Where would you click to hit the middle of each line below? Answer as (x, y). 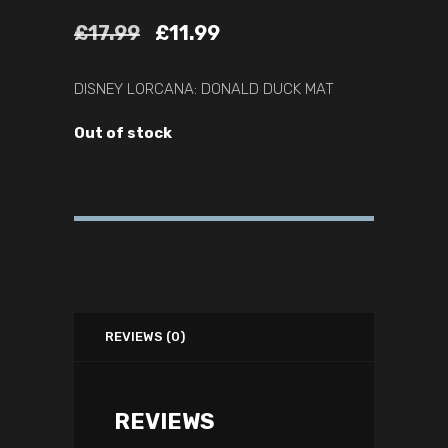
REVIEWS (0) (145, 337)
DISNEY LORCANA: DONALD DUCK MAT (204, 89)
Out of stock (123, 133)
